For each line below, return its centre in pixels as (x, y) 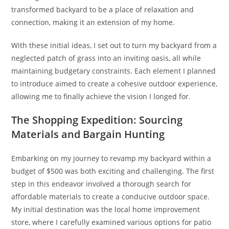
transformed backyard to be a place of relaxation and (103, 9)
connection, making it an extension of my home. (93, 22)
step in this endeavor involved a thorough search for (101, 184)
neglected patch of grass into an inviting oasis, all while (106, 58)
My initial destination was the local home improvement (106, 209)
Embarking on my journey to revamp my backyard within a (111, 158)
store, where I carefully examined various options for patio (111, 222)
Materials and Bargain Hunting (88, 134)
